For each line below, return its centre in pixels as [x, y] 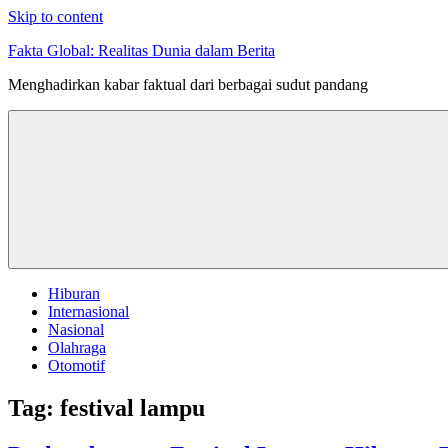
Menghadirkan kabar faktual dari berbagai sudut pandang [188, 84]
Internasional [88, 311]
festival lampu [132, 407]
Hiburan [74, 293]
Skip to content [55, 16]
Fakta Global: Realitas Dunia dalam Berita [141, 50]
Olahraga [77, 347]
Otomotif [76, 365]
